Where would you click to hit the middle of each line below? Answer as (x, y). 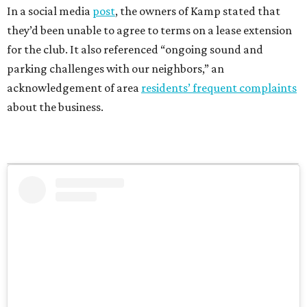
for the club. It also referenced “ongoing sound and (135, 49)
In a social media (50, 11)
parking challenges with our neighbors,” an (115, 68)
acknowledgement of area (74, 87)
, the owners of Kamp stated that (198, 11)
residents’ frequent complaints (219, 87)
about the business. (55, 107)
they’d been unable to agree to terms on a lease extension (149, 30)
